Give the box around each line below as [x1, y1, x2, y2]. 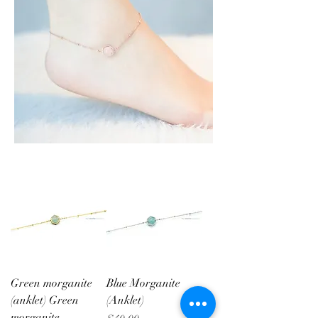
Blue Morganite [106, 276, 180, 290]
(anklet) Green [11, 293, 79, 307]
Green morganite [11, 276, 92, 290]
